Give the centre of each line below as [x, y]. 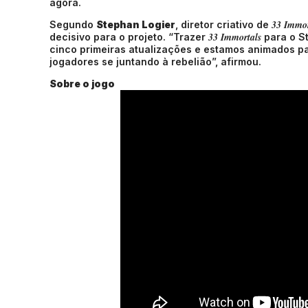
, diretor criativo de [223, 24]
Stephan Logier [136, 24]
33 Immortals [235, 37]
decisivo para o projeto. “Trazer [129, 37]
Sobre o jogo [82, 84]
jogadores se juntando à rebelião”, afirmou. [155, 62]
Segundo [73, 24]
